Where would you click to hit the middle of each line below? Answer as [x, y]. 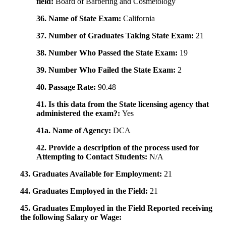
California [139, 19]
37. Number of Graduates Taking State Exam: [116, 36]
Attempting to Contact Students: [93, 157]
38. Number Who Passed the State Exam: [108, 53]
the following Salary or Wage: [71, 217]
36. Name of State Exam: [80, 19]
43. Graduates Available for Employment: [92, 174]
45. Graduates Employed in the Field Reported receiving [116, 208]
